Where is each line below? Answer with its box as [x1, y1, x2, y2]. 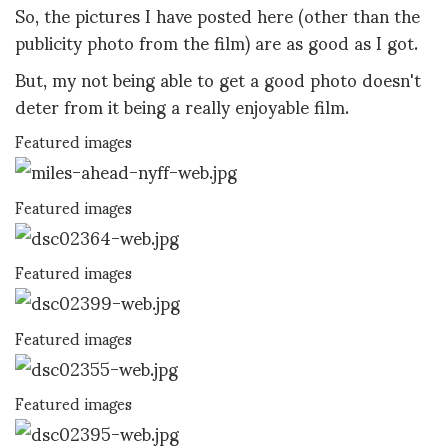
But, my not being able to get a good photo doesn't [15, 52, 421, 106]
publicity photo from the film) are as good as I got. [15, 14, 418, 68]
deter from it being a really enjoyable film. [15, 79, 364, 133]
